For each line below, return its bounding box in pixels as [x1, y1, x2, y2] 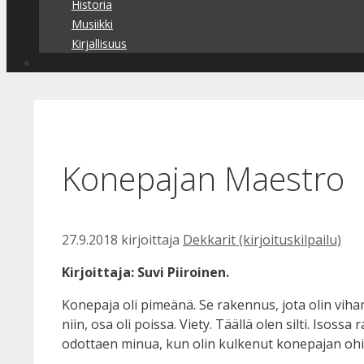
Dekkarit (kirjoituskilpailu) [183, 231, 341, 249]
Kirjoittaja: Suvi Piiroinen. [62, 263, 229, 282]
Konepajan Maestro [62, 156, 344, 201]
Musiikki [71, 16, 113, 32]
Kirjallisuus [71, 36, 127, 51]
